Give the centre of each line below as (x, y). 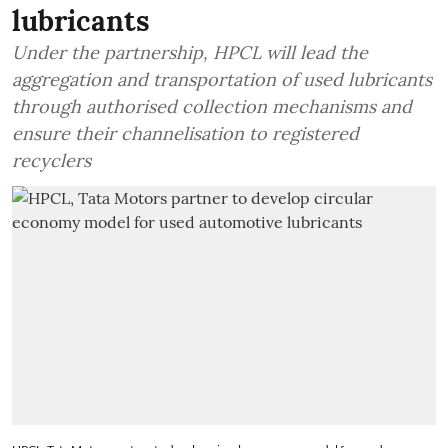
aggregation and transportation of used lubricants (222, 79)
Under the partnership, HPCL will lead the (190, 52)
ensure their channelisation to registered (185, 133)
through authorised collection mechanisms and (212, 106)
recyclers (51, 160)
